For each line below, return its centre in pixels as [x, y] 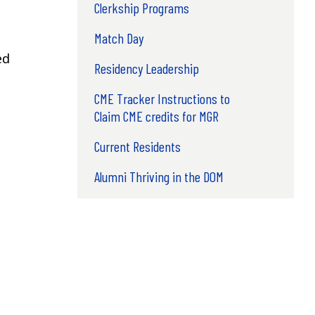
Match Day [118, 38]
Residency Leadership [146, 68]
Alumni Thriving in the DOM [159, 176]
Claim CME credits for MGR [156, 116]
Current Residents [137, 146]
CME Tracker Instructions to [162, 98]
